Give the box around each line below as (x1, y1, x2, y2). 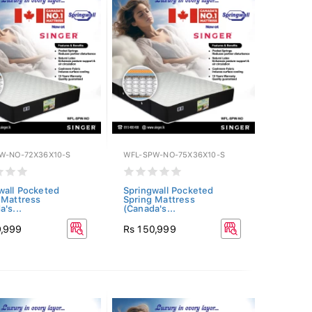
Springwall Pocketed (123, 185, 214, 196)
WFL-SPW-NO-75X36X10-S (123, 150, 225, 159)
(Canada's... (123, 203, 176, 214)
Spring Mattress (123, 194, 195, 205)
